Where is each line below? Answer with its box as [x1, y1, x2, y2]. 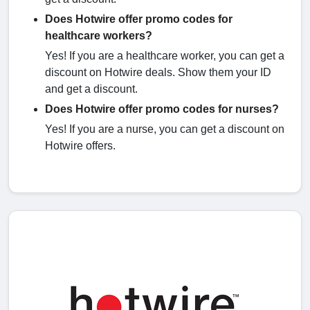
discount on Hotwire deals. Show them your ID [45, 66, 271, 79]
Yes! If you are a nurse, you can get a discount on [45, 123, 284, 136]
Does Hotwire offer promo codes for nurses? [45, 103, 279, 116]
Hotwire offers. [45, 140, 118, 152]
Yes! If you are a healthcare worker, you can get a [45, 50, 284, 62]
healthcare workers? [45, 30, 152, 42]
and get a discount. [45, 83, 140, 95]
